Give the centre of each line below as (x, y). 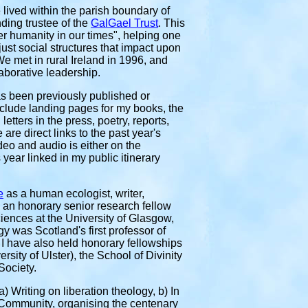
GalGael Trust (124, 23)
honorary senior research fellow (95, 206)
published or (120, 96)
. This (172, 23)
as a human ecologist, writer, (74, 194)
